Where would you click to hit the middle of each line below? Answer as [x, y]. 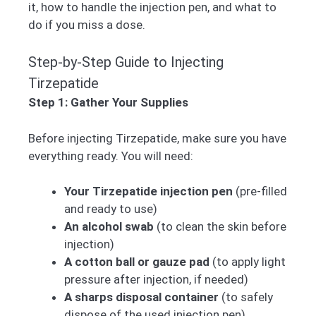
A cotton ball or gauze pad [137, 262]
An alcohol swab [109, 227]
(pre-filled [260, 192]
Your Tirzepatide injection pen [148, 192]
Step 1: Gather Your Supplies [108, 103]
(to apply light [248, 262]
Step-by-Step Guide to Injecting [126, 62]
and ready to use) [111, 209]
